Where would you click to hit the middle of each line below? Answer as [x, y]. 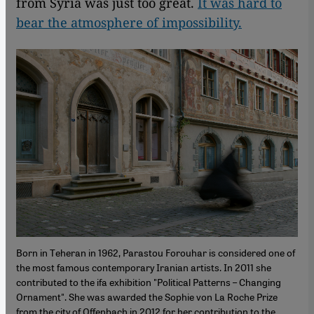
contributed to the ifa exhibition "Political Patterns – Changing [149, 282]
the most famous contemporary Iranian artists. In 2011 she [144, 267]
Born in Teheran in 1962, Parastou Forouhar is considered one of [156, 253]
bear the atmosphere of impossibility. [129, 22]
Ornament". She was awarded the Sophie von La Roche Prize [147, 297]
